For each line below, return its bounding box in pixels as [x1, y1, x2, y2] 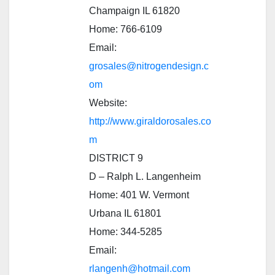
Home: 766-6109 [89, 23, 162, 34]
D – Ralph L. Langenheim [89, 171, 201, 182]
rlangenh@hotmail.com [89, 263, 190, 274]
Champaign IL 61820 [89, 5, 180, 16]
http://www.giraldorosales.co [89, 115, 211, 126]
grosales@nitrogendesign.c [89, 60, 209, 71]
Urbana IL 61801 [89, 207, 161, 219]
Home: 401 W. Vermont [89, 189, 189, 200]
